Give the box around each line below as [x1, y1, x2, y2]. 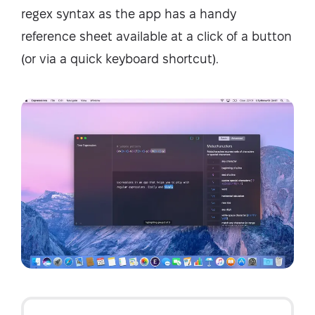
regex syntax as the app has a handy [21, 6, 236, 20]
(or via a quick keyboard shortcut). [21, 51, 219, 65]
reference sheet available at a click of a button [21, 29, 292, 43]
